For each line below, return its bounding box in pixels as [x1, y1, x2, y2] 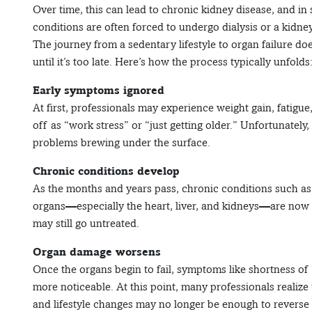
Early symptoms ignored [33, 84, 164, 97]
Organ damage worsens [33, 245, 161, 259]
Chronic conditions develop [33, 164, 180, 178]
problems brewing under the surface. [33, 136, 210, 150]
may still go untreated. [33, 217, 139, 231]
